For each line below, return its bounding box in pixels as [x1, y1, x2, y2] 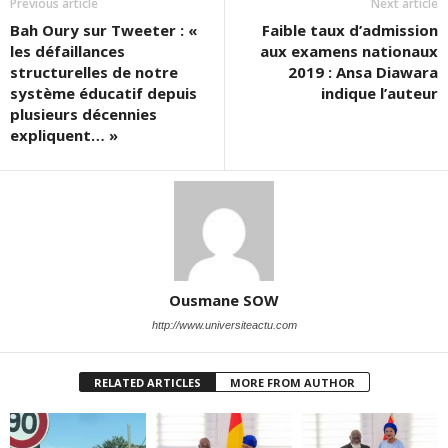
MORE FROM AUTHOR [229, 375, 355, 391]
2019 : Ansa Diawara [288, 62, 438, 83]
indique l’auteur [321, 83, 438, 104]
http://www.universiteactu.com [151, 319, 297, 332]
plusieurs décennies [10, 104, 157, 125]
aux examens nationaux [260, 41, 438, 62]
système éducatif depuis [10, 83, 197, 104]
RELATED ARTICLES [93, 375, 201, 391]
